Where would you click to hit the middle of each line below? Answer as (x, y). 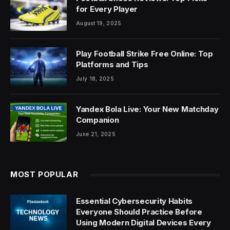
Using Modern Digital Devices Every (143, 223)
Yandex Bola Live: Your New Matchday (147, 109)
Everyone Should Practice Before (139, 212)
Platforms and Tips (112, 65)
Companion (98, 120)
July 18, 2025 (95, 79)
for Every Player (107, 9)
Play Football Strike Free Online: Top (145, 54)
